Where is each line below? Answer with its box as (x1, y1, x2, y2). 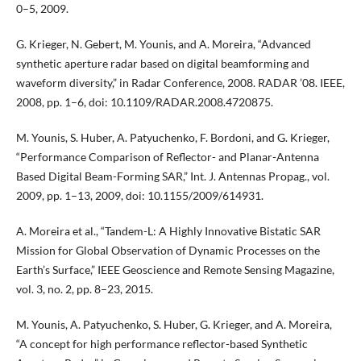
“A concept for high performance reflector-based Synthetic (15, 337, 308, 351)
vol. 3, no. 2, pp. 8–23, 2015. (15, 282, 153, 297)
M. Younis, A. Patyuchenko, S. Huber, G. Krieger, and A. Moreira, (15, 317, 332, 332)
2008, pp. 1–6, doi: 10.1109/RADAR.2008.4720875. (15, 95, 273, 110)
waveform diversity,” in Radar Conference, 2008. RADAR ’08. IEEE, (15, 76, 345, 90)
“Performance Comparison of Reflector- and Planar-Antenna (15, 150, 319, 164)
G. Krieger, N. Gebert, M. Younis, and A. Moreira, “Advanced (15, 37, 311, 52)
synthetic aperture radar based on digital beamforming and (15, 56, 309, 71)
